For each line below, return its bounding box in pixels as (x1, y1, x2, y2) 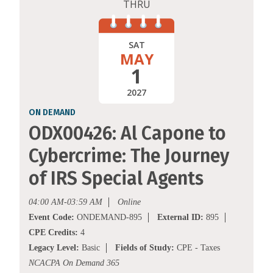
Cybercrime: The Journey (29, 145, 229, 168)
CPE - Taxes (174, 243, 220, 253)
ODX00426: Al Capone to (29, 122, 226, 145)
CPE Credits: (29, 228, 78, 238)
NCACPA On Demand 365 (29, 258, 119, 268)
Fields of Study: (115, 243, 174, 253)
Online (118, 197, 141, 207)
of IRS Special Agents (29, 168, 204, 190)
